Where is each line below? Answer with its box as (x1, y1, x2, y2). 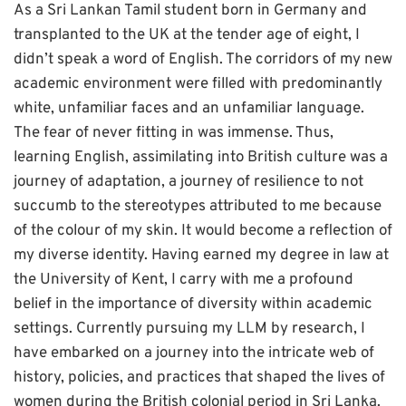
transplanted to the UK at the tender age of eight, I (14, 25, 360, 46)
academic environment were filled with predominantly (14, 74, 382, 95)
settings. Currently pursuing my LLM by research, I (14, 319, 365, 340)
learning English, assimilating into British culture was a (14, 148, 388, 169)
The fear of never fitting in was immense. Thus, (14, 123, 333, 144)
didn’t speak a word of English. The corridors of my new (14, 50, 392, 71)
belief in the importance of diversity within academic (14, 295, 372, 315)
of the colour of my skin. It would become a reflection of (14, 221, 392, 242)
